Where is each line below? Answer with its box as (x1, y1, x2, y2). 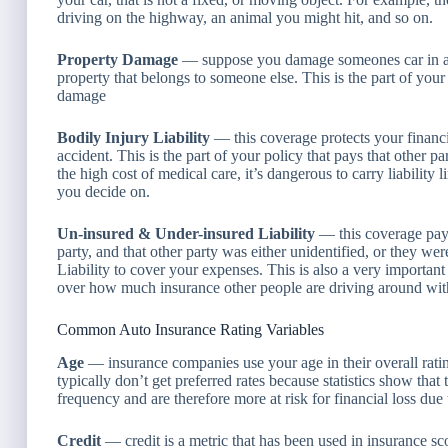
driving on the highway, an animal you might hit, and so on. (57, 8, 433, 26)
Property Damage (57, 50, 178, 68)
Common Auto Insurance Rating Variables (57, 320, 324, 338)
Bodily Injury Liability (57, 128, 210, 146)
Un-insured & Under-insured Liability (57, 224, 315, 242)
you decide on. (57, 182, 150, 200)
